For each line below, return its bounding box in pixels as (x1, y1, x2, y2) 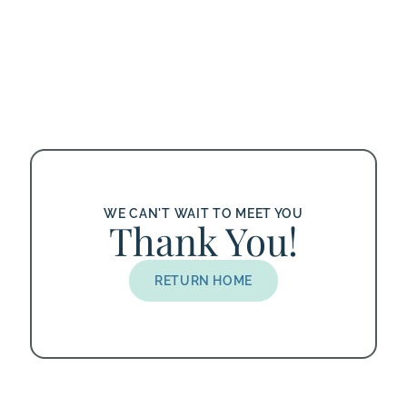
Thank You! (109, 215, 298, 267)
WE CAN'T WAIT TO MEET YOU (104, 206, 303, 222)
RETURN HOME (154, 273, 253, 289)
